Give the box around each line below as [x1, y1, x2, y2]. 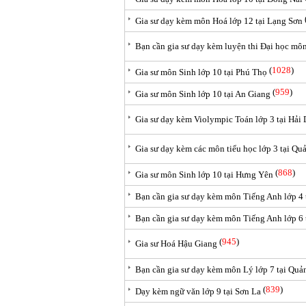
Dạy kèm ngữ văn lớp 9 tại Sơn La [135, 286, 261, 296]
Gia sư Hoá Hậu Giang [135, 238, 217, 249]
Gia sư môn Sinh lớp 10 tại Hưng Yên [135, 169, 273, 180]
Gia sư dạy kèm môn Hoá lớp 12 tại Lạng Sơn [135, 16, 303, 26]
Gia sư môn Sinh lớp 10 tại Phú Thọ [135, 67, 267, 77]
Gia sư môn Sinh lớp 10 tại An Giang [135, 89, 270, 99]
